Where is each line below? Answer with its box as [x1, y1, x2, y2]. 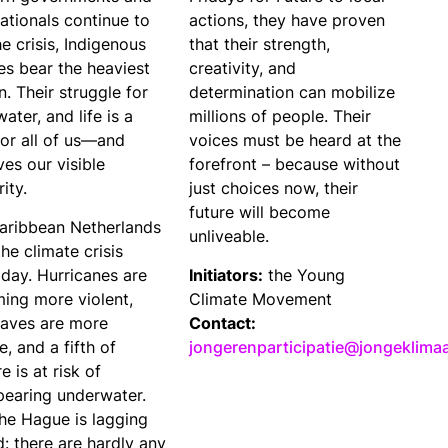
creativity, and [189, 58, 297, 79]
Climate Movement [189, 289, 333, 310]
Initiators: [189, 265, 264, 286]
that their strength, [189, 34, 331, 55]
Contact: [189, 313, 257, 334]
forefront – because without [189, 154, 401, 175]
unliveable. [189, 226, 270, 247]
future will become [189, 202, 331, 223]
